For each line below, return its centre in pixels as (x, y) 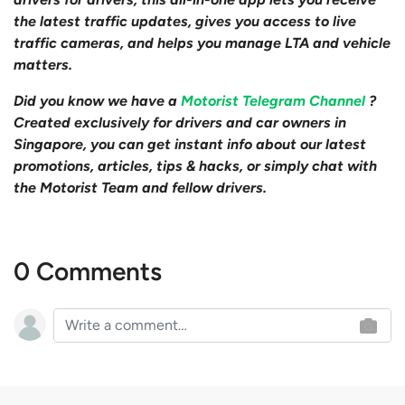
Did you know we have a (97, 101)
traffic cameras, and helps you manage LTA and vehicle (202, 43)
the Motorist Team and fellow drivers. (140, 188)
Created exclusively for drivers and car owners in (180, 123)
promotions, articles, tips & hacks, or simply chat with (195, 166)
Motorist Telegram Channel (275, 101)
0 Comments (88, 272)
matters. (43, 65)
